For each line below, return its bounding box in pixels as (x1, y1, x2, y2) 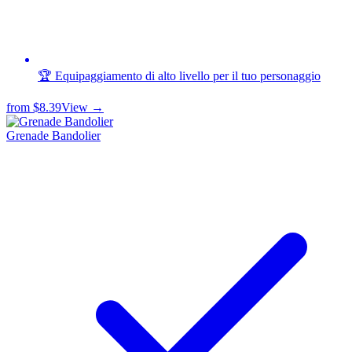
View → (61, 101, 104, 115)
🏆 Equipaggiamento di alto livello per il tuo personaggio (38, 69, 321, 83)
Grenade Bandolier (6, 129, 101, 143)
